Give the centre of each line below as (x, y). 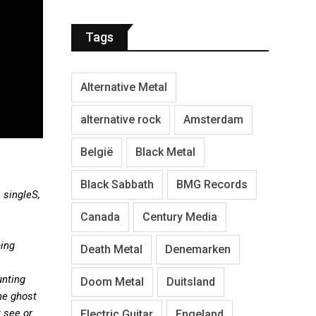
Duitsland (191, 281)
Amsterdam (213, 119)
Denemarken (198, 249)
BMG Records (212, 184)
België (97, 152)
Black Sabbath (117, 184)
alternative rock (121, 119)
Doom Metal (112, 281)
